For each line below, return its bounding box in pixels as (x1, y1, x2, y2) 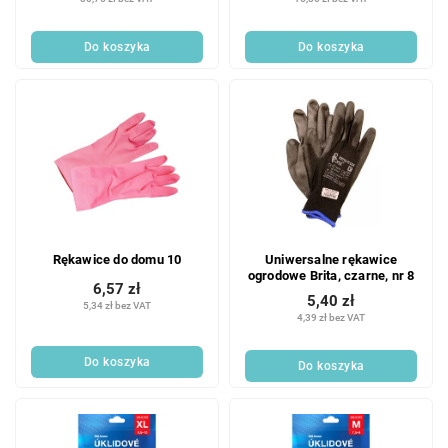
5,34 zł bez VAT (83, 299, 151, 311)
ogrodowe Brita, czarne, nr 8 (247, 267, 415, 283)
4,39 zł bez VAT (297, 311, 365, 323)
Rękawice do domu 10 (52, 251, 182, 267)
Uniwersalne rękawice (265, 251, 397, 267)
